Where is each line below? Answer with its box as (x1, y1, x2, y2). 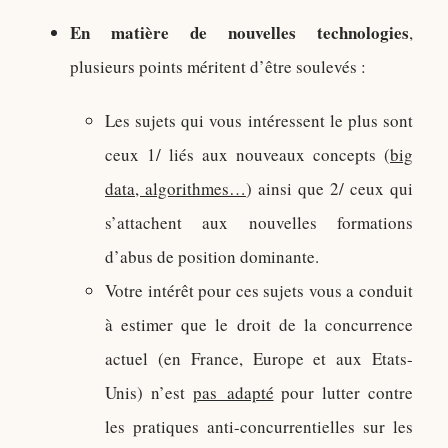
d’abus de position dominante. (105, 245, 319, 268)
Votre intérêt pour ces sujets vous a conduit (105, 279, 413, 302)
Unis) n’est (105, 381, 193, 404)
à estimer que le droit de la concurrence (105, 313, 413, 336)
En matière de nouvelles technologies (70, 20, 409, 45)
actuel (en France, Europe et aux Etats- (105, 347, 413, 370)
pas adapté (192, 381, 274, 404)
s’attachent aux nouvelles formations (105, 211, 413, 234)
